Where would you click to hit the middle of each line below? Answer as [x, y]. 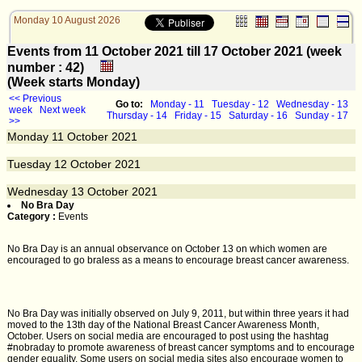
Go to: [130, 104]
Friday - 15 [198, 116]
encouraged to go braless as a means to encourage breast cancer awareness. [178, 260]
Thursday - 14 [137, 116]
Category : [33, 217]
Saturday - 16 [258, 116]
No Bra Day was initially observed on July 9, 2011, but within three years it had [178, 314]
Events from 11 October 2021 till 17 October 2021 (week [175, 51]
